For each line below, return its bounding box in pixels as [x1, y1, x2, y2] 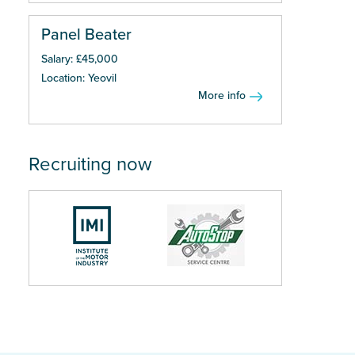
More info [198, 89, 246, 102]
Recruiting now [29, 153, 152, 176]
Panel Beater [41, 25, 132, 44]
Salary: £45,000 [41, 52, 118, 66]
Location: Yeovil [41, 71, 116, 85]
